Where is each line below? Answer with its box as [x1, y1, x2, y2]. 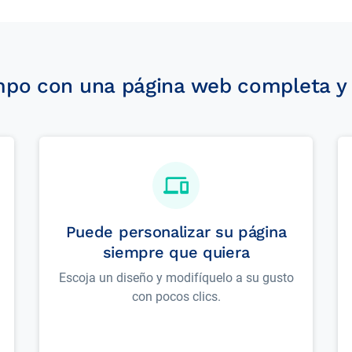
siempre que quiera [102, 243, 250, 262]
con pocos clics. [131, 289, 221, 304]
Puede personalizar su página [65, 222, 287, 241]
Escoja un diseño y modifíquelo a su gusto [58, 270, 294, 285]
